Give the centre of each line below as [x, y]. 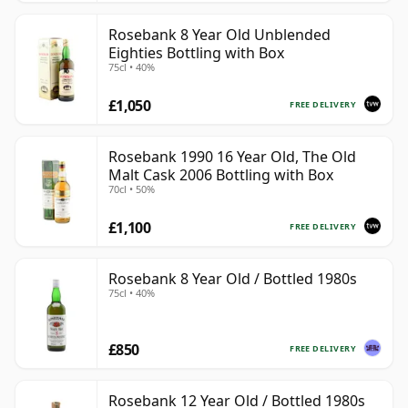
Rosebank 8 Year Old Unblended [219, 35]
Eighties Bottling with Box [196, 53]
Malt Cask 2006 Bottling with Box [221, 175]
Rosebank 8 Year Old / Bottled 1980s [233, 279]
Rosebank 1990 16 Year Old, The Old [232, 157]
